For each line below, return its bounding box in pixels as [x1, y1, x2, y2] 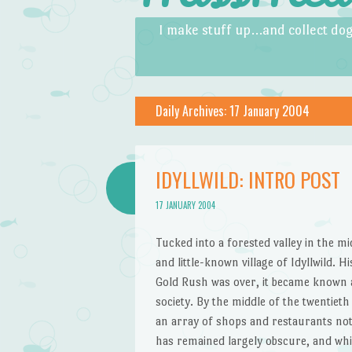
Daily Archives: [155, 101, 229, 120]
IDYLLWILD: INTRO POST [155, 163, 340, 195]
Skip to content [135, 20, 212, 34]
